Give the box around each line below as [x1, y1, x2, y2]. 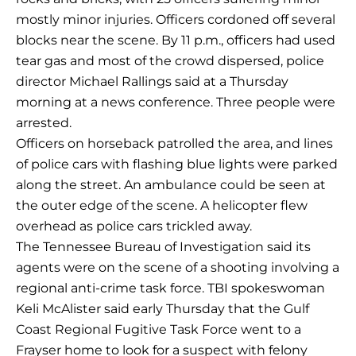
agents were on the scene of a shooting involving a [16, 260, 339, 276]
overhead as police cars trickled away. [16, 219, 252, 234]
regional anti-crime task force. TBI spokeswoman [16, 281, 325, 296]
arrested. [16, 115, 72, 131]
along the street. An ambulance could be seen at [16, 177, 326, 193]
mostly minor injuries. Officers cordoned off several [16, 12, 335, 28]
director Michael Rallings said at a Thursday [16, 74, 288, 90]
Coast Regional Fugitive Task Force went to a [16, 322, 301, 338]
